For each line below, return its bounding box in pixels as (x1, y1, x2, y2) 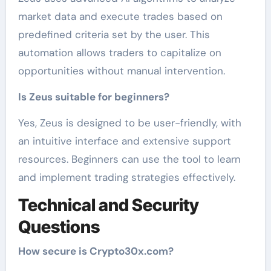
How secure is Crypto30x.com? (18, 244, 174, 258)
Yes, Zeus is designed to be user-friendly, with (18, 116, 241, 130)
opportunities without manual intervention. (18, 64, 225, 78)
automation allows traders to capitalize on (18, 46, 221, 60)
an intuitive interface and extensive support (18, 134, 231, 148)
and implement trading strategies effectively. (18, 171, 235, 184)
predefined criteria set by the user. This (18, 28, 210, 42)
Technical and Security (18, 195, 199, 216)
